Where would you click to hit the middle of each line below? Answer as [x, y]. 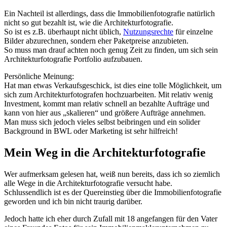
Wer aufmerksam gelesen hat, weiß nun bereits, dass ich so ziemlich [112, 174]
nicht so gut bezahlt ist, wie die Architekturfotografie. [89, 23]
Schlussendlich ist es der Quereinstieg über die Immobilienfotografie [113, 193]
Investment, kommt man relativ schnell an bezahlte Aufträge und [107, 104]
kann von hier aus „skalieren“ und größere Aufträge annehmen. [105, 113]
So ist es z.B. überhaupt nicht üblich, [64, 32]
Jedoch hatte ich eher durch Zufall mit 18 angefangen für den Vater [111, 219]
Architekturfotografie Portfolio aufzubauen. [73, 59]
